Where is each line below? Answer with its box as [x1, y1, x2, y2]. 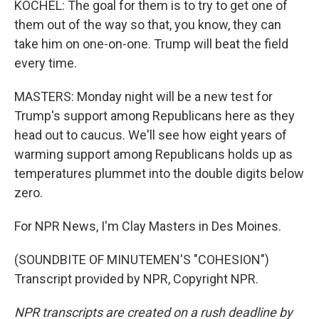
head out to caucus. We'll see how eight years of [14, 127, 287, 143]
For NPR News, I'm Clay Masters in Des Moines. [14, 219, 281, 234]
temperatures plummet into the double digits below [14, 166, 304, 182]
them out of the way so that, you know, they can [14, 17, 281, 33]
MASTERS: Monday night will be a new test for [14, 89, 273, 105]
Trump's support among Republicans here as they [14, 108, 295, 124]
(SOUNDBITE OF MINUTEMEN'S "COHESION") [14, 252, 269, 268]
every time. [14, 56, 77, 71]
